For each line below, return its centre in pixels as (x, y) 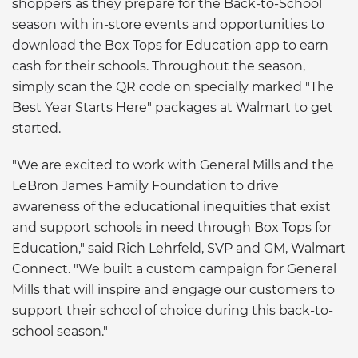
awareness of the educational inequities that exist (171, 206)
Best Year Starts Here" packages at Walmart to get (173, 107)
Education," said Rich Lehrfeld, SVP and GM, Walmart (179, 248)
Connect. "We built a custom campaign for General (174, 268)
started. (36, 128)
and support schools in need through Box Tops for (172, 227)
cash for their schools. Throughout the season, (159, 66)
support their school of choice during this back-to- (173, 310)
